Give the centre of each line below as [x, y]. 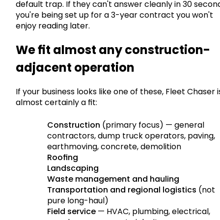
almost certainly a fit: [56, 102]
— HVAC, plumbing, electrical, [153, 211]
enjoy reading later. [53, 26]
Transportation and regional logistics [122, 190]
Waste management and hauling [113, 179]
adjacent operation [75, 67]
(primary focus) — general [152, 125]
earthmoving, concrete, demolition [114, 146]
